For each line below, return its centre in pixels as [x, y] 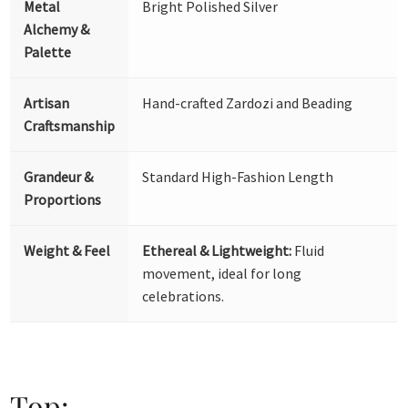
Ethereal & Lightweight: [217, 250]
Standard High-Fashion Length [238, 176]
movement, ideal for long [222, 273]
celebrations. [184, 296]
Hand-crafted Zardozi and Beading [248, 102]
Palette [48, 51]
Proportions [63, 199]
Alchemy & [57, 29]
